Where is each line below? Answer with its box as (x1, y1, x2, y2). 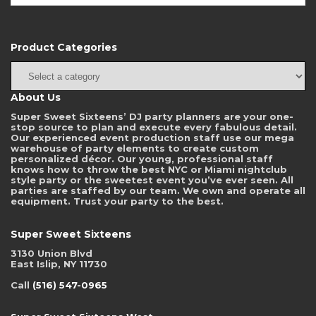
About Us (11, 91, 61, 104)
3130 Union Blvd (11, 248, 92, 260)
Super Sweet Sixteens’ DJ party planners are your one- (11, 111, 293, 123)
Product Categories (11, 41, 117, 54)
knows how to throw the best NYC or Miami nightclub (11, 164, 287, 176)
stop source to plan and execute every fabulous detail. (11, 121, 297, 133)
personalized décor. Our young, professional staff (11, 153, 273, 165)
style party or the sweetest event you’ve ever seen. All (11, 174, 293, 186)
